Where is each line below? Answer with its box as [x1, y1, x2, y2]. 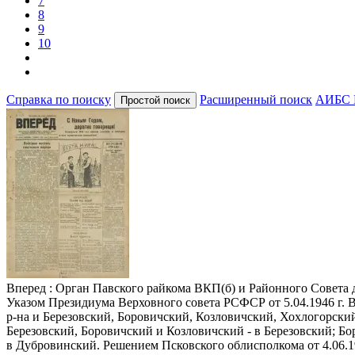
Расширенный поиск [200, 92, 312, 106]
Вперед [6, 281, 46, 295]
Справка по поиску [6, 92, 111, 106]
